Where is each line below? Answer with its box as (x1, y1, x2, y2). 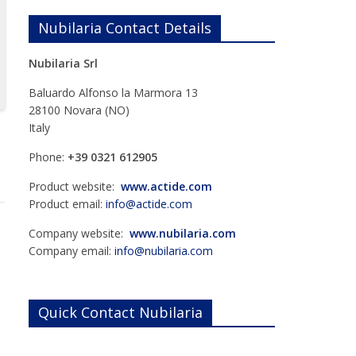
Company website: (29, 225, 130, 241)
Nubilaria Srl (29, 55, 98, 71)
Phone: (29, 149, 68, 164)
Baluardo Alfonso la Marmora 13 (29, 84, 198, 100)
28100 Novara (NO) (29, 102, 130, 118)
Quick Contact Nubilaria (38, 302, 203, 322)
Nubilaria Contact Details (38, 17, 211, 37)
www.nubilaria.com (130, 225, 236, 241)
